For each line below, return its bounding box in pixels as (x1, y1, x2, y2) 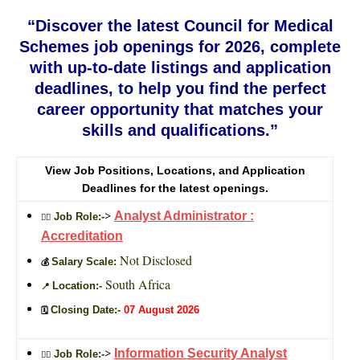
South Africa (105, 275, 170, 292)
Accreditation (41, 228, 123, 243)
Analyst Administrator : (114, 208, 254, 223)
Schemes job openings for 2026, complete (19, 37, 341, 55)
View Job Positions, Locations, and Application (44, 163, 305, 177)
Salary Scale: (51, 255, 120, 268)
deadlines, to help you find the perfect (34, 79, 326, 97)
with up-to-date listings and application (29, 58, 331, 76)
